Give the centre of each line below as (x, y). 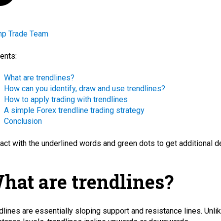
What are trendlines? (39, 78)
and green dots (129, 143)
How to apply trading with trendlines (66, 100)
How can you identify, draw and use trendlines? (85, 89)
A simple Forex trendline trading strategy (74, 110)
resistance (164, 211)
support (116, 211)
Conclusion (23, 121)
